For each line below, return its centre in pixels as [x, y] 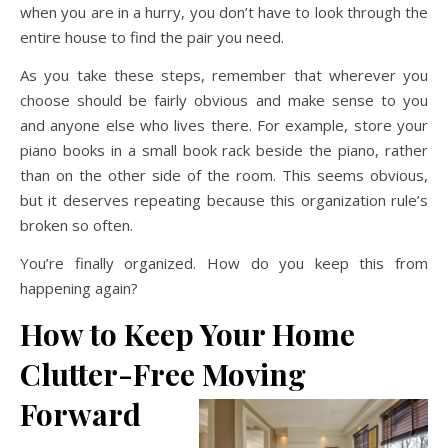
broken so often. [76, 225]
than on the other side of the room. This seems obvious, [224, 175]
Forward [80, 414]
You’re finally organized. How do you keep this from [224, 263]
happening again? [79, 288]
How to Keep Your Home [187, 334]
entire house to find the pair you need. [152, 37]
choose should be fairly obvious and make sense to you [224, 100]
